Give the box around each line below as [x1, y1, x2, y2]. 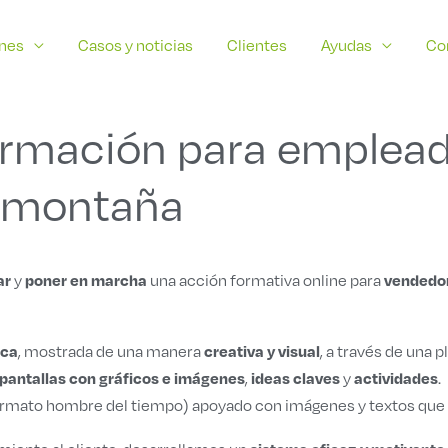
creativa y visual [204, 341, 320, 361]
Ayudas [321, 35, 372, 55]
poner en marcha [25, 270, 147, 290]
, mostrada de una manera [18, 342, 204, 361]
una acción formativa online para [147, 271, 384, 290]
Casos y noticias [78, 35, 193, 55]
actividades [354, 368, 438, 388]
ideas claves [251, 368, 340, 388]
